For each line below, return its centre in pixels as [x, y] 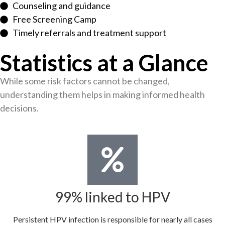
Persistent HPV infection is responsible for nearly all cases [113, 219]
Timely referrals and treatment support [89, 33]
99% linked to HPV [113, 197]
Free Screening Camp [54, 19]
